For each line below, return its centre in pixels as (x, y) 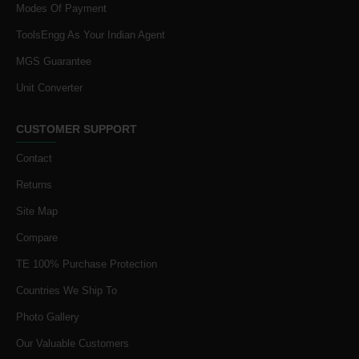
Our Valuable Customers (73, 343)
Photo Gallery (48, 317)
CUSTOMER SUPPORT (77, 129)
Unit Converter (49, 88)
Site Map (37, 211)
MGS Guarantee (54, 61)
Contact (34, 158)
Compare (37, 238)
